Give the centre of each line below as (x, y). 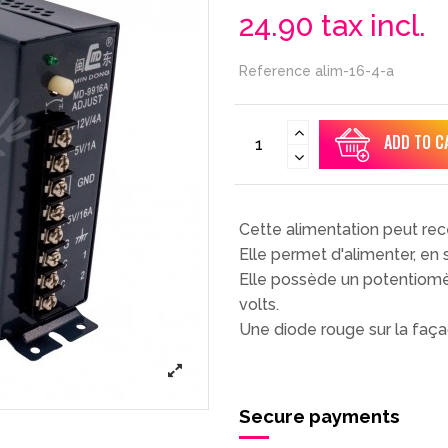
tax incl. (373, 26)
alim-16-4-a (354, 71)
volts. (259, 305)
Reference (275, 71)
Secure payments (319, 416)
